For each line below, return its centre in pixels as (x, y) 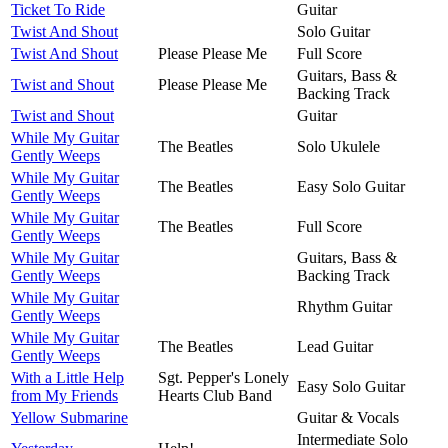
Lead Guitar (335, 346)
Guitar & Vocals (348, 417)
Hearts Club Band (215, 395)
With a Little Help (67, 377)
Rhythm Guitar (344, 306)
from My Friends (64, 395)
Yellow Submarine (69, 417)
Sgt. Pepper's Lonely (223, 377)
